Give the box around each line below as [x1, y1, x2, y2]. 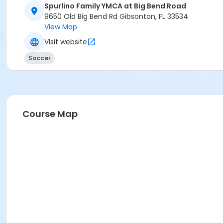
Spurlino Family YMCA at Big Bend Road [44, 1, 186, 11]
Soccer [28, 54, 51, 63]
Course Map [22, 108, 78, 120]
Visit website [44, 36, 87, 47]
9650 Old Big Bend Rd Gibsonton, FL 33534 [44, 11, 188, 22]
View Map [44, 22, 77, 32]
